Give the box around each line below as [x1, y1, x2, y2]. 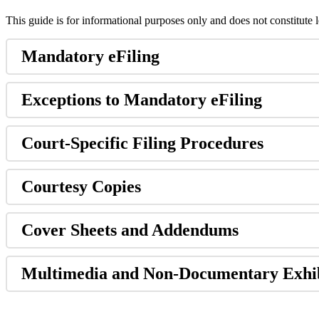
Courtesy [21, 177, 88, 197]
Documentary [179, 264, 278, 283]
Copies [92, 177, 141, 197]
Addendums [152, 221, 239, 240]
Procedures [180, 134, 263, 153]
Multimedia [21, 264, 108, 283]
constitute [270, 14, 313, 27]
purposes [145, 14, 184, 27]
